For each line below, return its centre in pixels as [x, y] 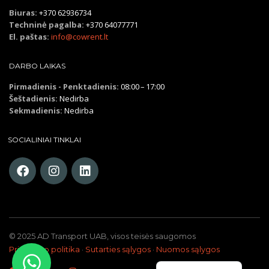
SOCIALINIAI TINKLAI [44, 140]
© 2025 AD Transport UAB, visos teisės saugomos [102, 236]
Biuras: [23, 13]
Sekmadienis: [36, 110]
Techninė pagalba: [47, 25]
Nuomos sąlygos [188, 249]
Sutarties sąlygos [118, 249]
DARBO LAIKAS [37, 66]
